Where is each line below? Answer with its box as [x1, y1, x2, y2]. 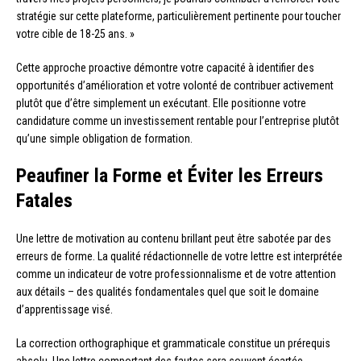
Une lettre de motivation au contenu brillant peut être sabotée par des [16, 232, 331, 246]
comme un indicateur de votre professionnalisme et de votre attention [16, 268, 336, 281]
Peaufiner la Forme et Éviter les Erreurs [16, 164, 323, 188]
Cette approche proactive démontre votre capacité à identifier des [16, 61, 314, 75]
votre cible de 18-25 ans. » [16, 27, 135, 41]
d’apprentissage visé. [16, 303, 113, 317]
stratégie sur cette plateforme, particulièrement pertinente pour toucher [16, 10, 341, 23]
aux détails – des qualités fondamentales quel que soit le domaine [16, 285, 319, 299]
